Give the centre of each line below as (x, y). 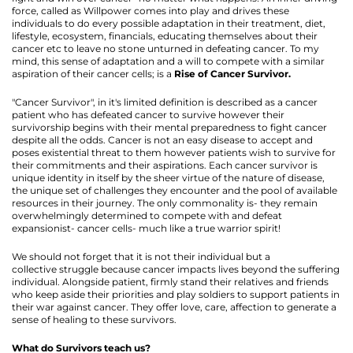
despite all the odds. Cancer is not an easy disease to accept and (162, 140)
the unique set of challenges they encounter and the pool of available (175, 191)
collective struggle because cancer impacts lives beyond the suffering (176, 269)
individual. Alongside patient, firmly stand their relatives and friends (170, 282)
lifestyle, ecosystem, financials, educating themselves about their (165, 36)
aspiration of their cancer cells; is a (93, 74)
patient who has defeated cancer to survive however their (148, 115)
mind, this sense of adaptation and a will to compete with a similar (168, 61)
